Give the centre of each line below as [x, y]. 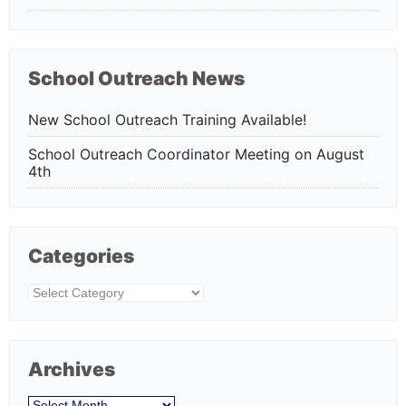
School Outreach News [136, 78]
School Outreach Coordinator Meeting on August [196, 155]
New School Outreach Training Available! [167, 120]
